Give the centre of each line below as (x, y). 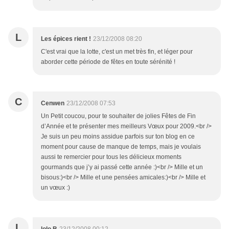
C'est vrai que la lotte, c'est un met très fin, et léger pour (117, 52)
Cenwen (53, 104)
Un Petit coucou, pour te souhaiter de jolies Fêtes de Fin (118, 116)
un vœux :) (55, 188)
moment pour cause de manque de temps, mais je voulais (121, 147)
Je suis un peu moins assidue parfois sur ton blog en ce (118, 137)
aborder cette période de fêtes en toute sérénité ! (108, 62)
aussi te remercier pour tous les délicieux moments (111, 157)
